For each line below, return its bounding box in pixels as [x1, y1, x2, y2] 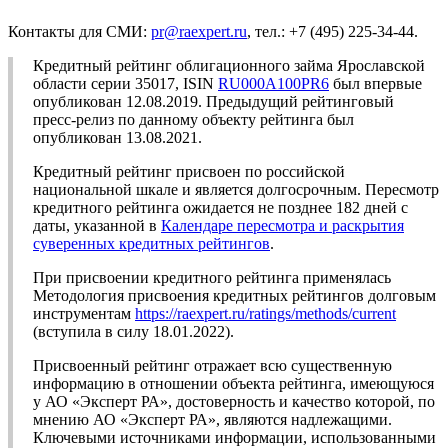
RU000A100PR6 [218, 75, 329, 93]
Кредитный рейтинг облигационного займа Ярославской [33, 57, 425, 75]
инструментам [33, 305, 135, 323]
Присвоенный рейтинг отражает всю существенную [33, 357, 392, 375]
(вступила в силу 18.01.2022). [33, 323, 234, 341]
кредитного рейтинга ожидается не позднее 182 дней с [33, 199, 408, 217]
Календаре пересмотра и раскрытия [161, 217, 404, 235]
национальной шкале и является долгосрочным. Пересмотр [33, 181, 439, 199]
